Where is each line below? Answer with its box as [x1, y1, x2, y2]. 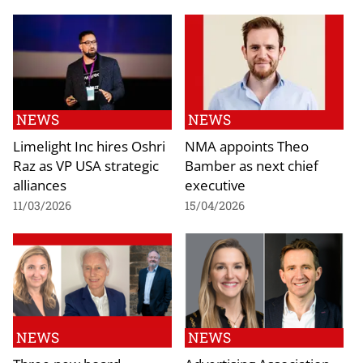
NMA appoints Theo [185, 135, 309, 156]
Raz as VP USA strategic [13, 155, 159, 175]
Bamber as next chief [185, 155, 318, 175]
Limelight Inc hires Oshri [13, 135, 165, 156]
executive [185, 174, 246, 194]
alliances [13, 174, 66, 194]
